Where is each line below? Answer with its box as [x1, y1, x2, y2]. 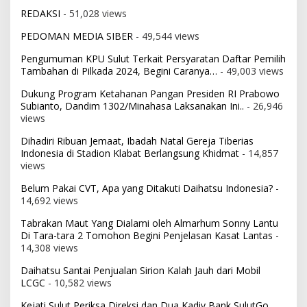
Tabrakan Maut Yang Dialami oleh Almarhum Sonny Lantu [21, 217, 278, 230]
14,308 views [21, 241, 78, 255]
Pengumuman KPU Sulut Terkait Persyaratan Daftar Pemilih [21, 52, 286, 66]
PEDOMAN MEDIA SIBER [21, 29, 133, 43]
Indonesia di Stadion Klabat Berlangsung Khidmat [21, 147, 239, 160]
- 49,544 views [133, 29, 199, 43]
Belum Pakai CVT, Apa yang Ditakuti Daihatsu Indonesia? [21, 182, 273, 195]
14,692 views [21, 194, 78, 208]
